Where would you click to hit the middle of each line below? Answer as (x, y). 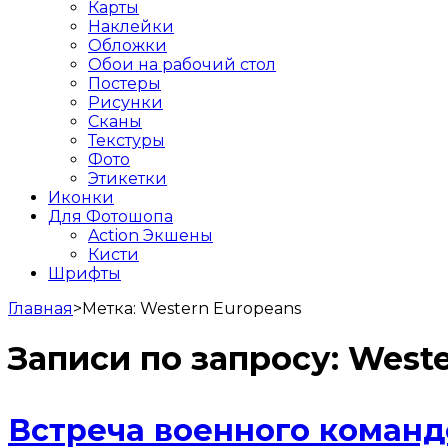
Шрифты (84, 273)
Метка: (111, 308)
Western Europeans (220, 308)
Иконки (81, 197)
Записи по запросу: (178, 359)
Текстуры (126, 140)
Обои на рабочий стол (182, 64)
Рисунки (125, 102)
